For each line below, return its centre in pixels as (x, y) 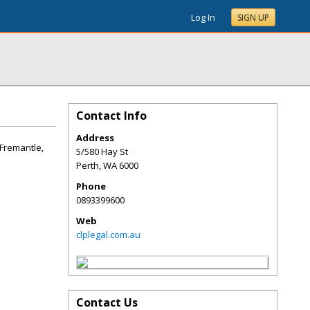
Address (95, 138)
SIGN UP (253, 18)
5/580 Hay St (102, 152)
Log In (203, 17)
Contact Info (111, 116)
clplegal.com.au (108, 235)
